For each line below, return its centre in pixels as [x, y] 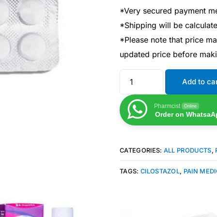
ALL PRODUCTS [187, 150]
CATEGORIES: [142, 150]
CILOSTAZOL [160, 171]
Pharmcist [167, 106]
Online [190, 106]
